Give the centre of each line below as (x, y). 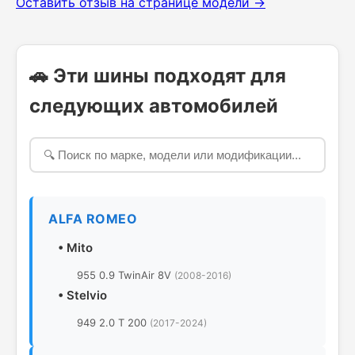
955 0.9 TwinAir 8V (126, 275)
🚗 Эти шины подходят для (158, 76)
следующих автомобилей (154, 106)
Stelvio (87, 296)
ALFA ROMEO (93, 219)
